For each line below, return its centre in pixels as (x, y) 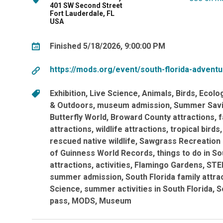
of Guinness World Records (101, 153)
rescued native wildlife (93, 141)
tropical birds (195, 129)
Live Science (114, 93)
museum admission (133, 105)
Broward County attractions (163, 117)
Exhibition (68, 93)
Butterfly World (78, 117)
